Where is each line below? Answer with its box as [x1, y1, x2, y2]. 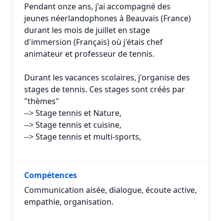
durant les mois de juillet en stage [24, 25, 150, 36]
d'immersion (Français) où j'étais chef [24, 37, 163, 47]
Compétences [24, 170, 77, 181]
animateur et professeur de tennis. [24, 48, 154, 59]
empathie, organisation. [24, 196, 113, 207]
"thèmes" [24, 96, 59, 107]
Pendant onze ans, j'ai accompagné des [24, 1, 171, 12]
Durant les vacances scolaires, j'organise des [24, 72, 190, 83]
